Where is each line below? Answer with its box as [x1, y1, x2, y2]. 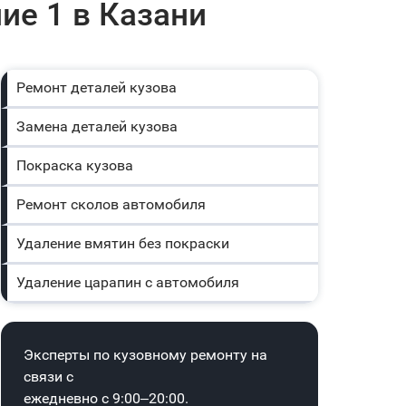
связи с [24, 368, 73, 385]
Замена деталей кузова [16, 118, 178, 135]
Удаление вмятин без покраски [16, 235, 229, 252]
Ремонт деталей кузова [16, 79, 177, 96]
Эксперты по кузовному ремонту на [24, 346, 267, 363]
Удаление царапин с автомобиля [16, 274, 239, 291]
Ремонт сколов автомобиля [16, 196, 206, 213]
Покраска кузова [16, 157, 133, 174]
